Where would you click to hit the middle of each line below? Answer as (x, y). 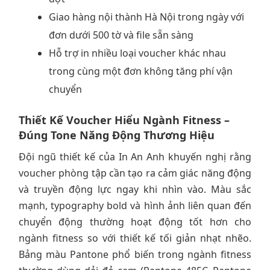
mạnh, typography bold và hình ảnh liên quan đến (135, 205)
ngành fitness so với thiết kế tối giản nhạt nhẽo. (135, 238)
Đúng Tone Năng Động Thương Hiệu (117, 135)
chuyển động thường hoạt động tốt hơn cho (135, 221)
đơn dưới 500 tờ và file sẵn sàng (121, 35)
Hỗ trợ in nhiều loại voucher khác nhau (137, 53)
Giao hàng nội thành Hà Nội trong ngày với (146, 17)
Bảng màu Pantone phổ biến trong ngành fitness (135, 254)
